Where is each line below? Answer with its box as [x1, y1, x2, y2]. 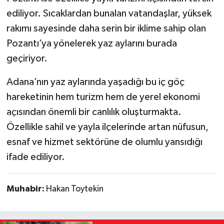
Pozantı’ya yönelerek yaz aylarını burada [6, 38, 177, 48]
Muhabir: [6, 184, 46, 193]
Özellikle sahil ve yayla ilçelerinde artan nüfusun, [6, 121, 208, 132]
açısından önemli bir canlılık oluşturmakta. [6, 106, 181, 117]
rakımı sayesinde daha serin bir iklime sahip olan [6, 23, 206, 33]
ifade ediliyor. [6, 151, 65, 162]
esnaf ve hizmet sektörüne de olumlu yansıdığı [6, 136, 202, 147]
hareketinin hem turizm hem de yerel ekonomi [6, 91, 200, 102]
